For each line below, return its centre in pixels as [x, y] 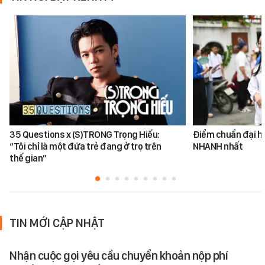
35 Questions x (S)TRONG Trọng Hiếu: [85, 135]
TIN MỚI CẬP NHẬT [57, 223]
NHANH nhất [218, 147]
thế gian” [28, 159]
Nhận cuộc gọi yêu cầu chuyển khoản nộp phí [119, 256]
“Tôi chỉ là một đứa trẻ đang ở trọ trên [85, 147]
